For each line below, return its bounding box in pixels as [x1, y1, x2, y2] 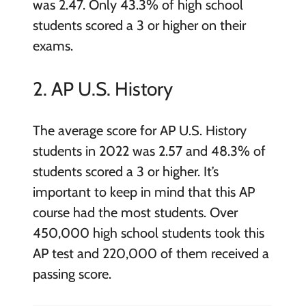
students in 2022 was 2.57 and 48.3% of [32, 142, 266, 159]
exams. [32, 38, 76, 55]
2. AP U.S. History [32, 77, 173, 101]
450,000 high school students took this [32, 224, 264, 241]
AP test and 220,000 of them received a [32, 245, 269, 262]
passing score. [32, 265, 115, 282]
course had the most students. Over [32, 204, 238, 221]
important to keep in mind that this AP [32, 183, 255, 200]
